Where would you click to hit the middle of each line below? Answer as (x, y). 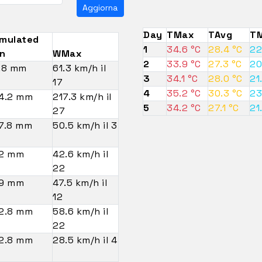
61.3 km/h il (80, 68)
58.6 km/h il (81, 211)
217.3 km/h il (82, 96)
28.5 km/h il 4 (85, 240)
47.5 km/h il (80, 182)
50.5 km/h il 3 (85, 125)
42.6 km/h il (81, 154)
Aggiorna (100, 7)
